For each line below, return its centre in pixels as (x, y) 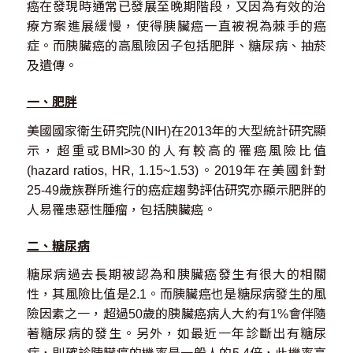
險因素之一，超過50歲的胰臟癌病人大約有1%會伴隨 (176, 314)
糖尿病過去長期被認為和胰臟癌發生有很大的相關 (176, 275)
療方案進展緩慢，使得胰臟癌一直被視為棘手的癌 (176, 27)
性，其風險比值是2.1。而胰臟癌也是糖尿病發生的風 (176, 295)
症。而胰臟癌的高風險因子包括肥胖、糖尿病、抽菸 (176, 46)
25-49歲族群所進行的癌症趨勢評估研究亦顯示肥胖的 (176, 190)
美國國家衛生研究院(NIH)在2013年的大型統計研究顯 (176, 131)
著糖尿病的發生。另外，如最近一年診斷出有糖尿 (176, 334)
